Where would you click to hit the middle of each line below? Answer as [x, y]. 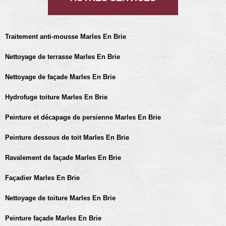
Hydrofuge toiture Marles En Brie [56, 97]
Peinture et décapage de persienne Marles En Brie [83, 117]
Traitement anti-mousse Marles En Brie [66, 37]
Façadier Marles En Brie [42, 178]
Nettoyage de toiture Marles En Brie [60, 198]
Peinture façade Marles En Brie [53, 218]
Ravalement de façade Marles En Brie [63, 158]
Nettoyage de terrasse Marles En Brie [63, 57]
